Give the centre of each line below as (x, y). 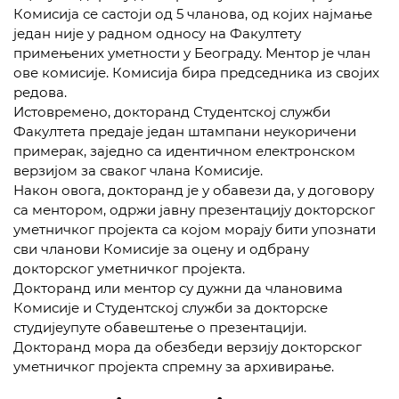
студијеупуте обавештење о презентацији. (160, 327)
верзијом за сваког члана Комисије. (138, 171)
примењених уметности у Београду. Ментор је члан (192, 53)
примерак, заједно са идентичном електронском (184, 151)
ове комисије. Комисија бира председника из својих (196, 73)
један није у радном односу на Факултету (157, 33)
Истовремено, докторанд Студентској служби (172, 112)
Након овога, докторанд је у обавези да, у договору (194, 190)
